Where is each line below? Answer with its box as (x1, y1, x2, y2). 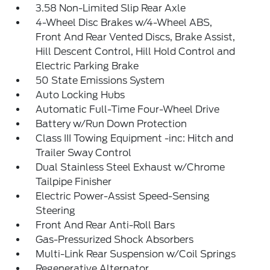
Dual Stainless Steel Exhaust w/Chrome (36, 162, 225, 174)
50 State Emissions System (36, 75, 165, 87)
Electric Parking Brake (36, 60, 139, 72)
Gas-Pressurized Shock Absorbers (36, 234, 194, 246)
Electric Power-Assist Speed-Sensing (36, 190, 210, 202)
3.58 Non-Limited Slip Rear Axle (36, 2, 186, 14)
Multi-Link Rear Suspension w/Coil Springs (36, 248, 236, 260)
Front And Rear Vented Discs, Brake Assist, (36, 31, 236, 43)
